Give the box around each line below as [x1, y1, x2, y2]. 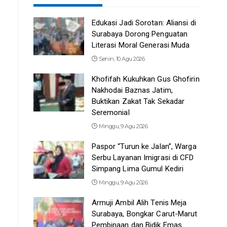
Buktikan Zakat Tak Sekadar [91, 96, 185, 106]
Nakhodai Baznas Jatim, [91, 85, 173, 95]
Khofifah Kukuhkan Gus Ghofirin [91, 74, 200, 84]
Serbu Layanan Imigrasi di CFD [91, 153, 194, 162]
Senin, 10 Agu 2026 [99, 55, 145, 62]
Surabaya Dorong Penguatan [91, 29, 188, 39]
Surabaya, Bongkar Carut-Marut [91, 209, 198, 218]
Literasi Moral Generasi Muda [91, 40, 190, 50]
